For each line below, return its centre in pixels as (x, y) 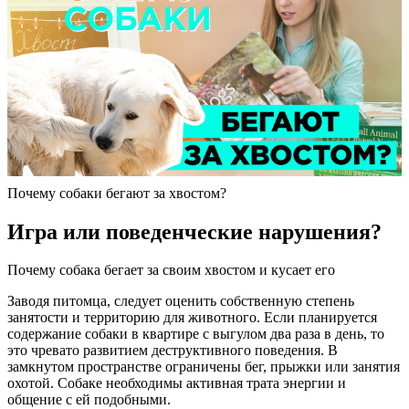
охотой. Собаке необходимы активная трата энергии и (177, 383)
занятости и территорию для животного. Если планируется (192, 318)
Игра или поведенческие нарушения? (194, 231)
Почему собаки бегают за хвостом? (117, 193)
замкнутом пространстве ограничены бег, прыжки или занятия (204, 367)
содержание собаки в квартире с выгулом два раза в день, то (196, 334)
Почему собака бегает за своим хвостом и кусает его (171, 270)
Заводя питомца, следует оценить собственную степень (181, 301)
